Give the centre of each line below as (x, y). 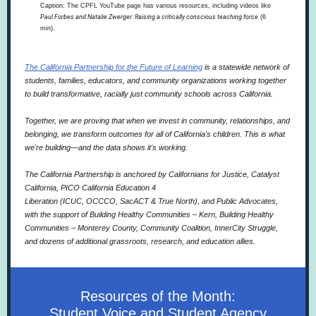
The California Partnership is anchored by (97, 174)
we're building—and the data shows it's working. (106, 147)
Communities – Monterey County (80, 228)
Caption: (54, 6)
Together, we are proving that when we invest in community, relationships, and (157, 121)
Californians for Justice (208, 174)
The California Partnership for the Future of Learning (114, 67)
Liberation (41, 201)
